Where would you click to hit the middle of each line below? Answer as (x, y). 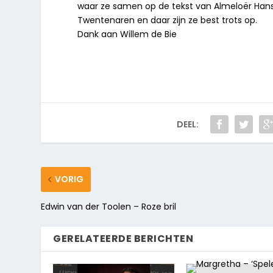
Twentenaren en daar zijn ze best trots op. (168, 20)
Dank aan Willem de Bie (127, 34)
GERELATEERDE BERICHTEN (123, 238)
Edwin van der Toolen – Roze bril (109, 206)
